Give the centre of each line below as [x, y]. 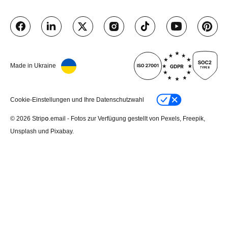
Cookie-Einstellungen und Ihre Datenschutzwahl [77, 99]
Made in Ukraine [33, 66]
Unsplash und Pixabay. [42, 131]
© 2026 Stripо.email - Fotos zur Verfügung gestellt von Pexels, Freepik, [108, 118]
